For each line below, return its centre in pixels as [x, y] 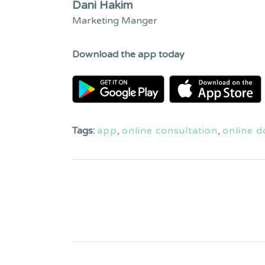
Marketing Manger [115, 21]
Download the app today [128, 55]
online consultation [170, 130]
